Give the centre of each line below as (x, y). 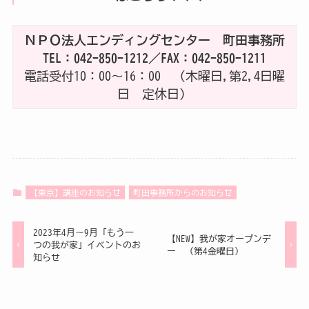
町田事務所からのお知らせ (182, 192)
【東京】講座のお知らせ (75, 192)
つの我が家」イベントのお (87, 245)
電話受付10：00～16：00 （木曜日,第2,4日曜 (154, 76)
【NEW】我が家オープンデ (219, 238)
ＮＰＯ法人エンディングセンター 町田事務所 (154, 40)
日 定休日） (154, 93)
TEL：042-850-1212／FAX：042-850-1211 (154, 58)
